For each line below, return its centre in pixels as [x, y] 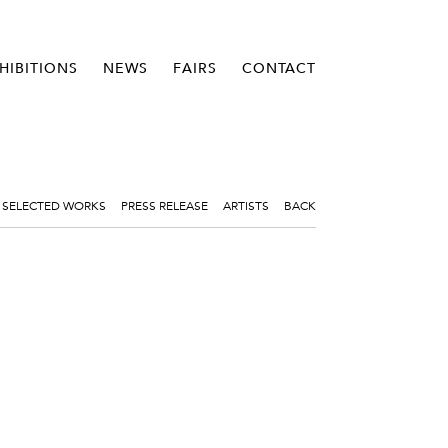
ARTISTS [246, 204]
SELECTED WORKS [54, 204]
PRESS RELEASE [164, 204]
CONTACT [279, 68]
